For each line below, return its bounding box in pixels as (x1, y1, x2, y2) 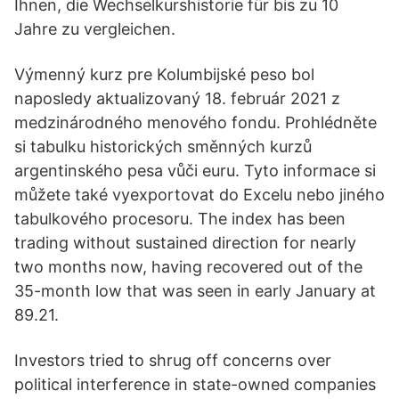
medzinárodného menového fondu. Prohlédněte (14, 113, 377, 132)
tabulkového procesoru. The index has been (14, 209, 346, 228)
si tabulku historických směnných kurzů (14, 137, 312, 156)
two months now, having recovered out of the (14, 257, 362, 276)
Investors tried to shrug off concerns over (14, 351, 331, 370)
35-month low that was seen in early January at (14, 281, 376, 300)
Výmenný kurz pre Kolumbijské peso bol (14, 65, 314, 84)
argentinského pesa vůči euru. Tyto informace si (14, 161, 376, 180)
